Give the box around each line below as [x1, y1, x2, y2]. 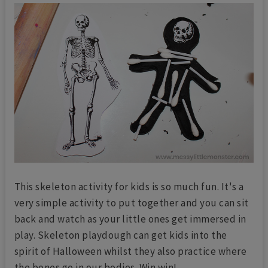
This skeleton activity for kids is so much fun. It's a [14, 179, 244, 193]
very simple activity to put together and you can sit [14, 196, 249, 209]
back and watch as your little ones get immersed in [14, 212, 246, 226]
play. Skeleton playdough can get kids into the [14, 228, 227, 242]
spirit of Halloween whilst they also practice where [14, 244, 247, 258]
